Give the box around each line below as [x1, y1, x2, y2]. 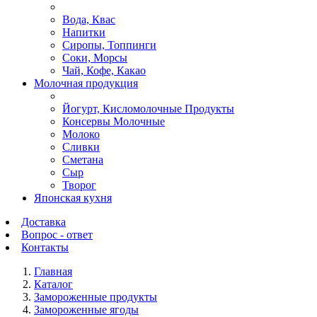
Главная [34, 265, 72, 277]
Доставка [21, 216, 66, 228]
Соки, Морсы [62, 52, 127, 64]
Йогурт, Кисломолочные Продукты [62, 103, 234, 115]
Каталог [34, 278, 73, 290]
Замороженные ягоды [34, 304, 139, 316]
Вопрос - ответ [21, 229, 93, 241]
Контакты [21, 241, 69, 253]
